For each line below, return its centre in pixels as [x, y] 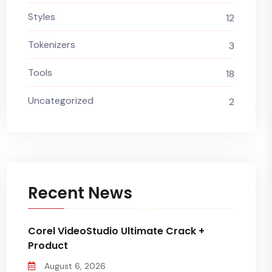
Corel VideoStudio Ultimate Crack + [116, 231]
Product [48, 246]
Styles [42, 17]
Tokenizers [52, 45]
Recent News [80, 193]
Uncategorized [61, 100]
